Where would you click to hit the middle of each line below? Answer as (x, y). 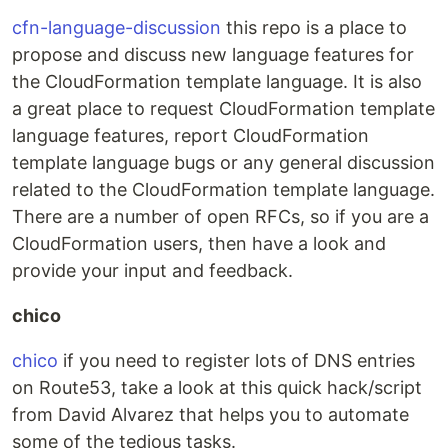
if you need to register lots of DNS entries (236, 360)
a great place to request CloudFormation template (223, 108)
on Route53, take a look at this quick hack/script (217, 387)
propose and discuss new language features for (213, 54)
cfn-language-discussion (116, 27)
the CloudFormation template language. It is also (217, 81)
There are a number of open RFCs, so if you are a (220, 216)
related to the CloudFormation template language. (223, 189)
